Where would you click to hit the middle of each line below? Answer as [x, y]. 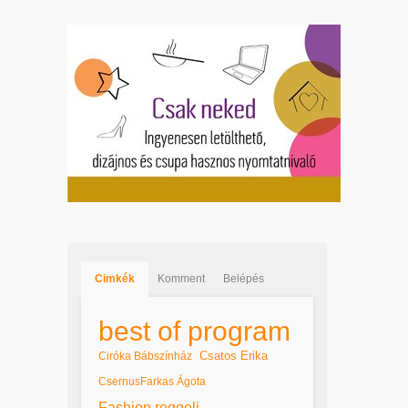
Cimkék [115, 278]
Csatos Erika [234, 355]
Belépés [244, 278]
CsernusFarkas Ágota [152, 381]
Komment [181, 278]
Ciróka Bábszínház [145, 356]
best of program [194, 330]
